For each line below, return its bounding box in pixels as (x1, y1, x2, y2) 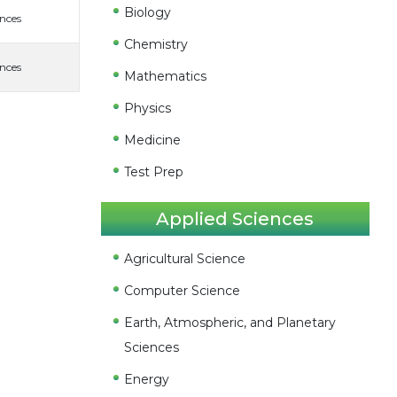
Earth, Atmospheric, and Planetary (124, 315, 337, 331)
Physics (124, 100, 172, 116)
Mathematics (124, 68, 207, 84)
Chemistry (124, 36, 189, 52)
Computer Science (124, 283, 241, 299)
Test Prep (124, 164, 184, 180)
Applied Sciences (156, 208, 315, 230)
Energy (124, 371, 170, 387)
